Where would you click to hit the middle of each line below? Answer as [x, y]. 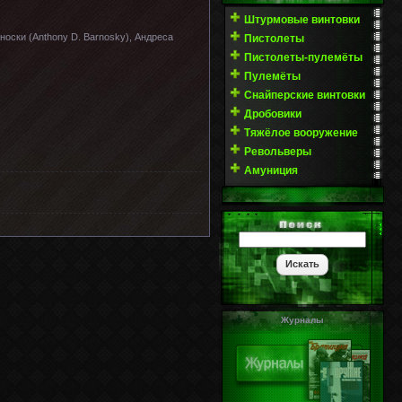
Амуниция [271, 170]
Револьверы [278, 152]
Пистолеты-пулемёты [303, 57]
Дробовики [273, 114]
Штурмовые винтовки [302, 20]
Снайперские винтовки [305, 95]
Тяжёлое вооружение [301, 133]
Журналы [302, 320]
